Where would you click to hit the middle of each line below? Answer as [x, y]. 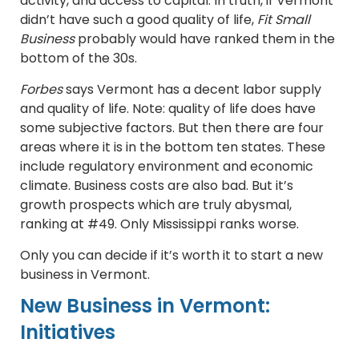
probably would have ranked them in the [205, 39]
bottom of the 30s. [79, 58]
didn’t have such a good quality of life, [139, 20]
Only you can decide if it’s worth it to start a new [171, 256]
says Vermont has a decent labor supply [192, 90]
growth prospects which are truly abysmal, [156, 205]
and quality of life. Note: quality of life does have [168, 109]
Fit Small [284, 20]
